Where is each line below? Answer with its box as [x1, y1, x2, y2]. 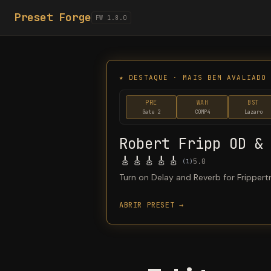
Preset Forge [15, 10, 91, 24]
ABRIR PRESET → [119, 200, 184, 210]
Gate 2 [142, 108, 161, 116]
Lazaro [244, 108, 263, 116]
